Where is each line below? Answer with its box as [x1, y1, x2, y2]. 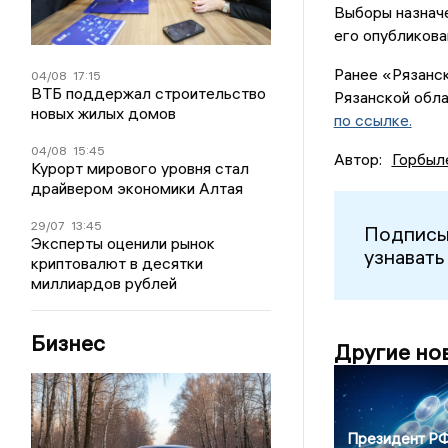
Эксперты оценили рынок [31, 233, 216, 254]
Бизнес [31, 329, 106, 358]
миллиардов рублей [31, 273, 178, 294]
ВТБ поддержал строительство [31, 83, 267, 104]
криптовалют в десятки [31, 253, 204, 274]
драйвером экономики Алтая [31, 178, 244, 199]
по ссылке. [333, 109, 412, 130]
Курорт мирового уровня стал [31, 158, 250, 179]
